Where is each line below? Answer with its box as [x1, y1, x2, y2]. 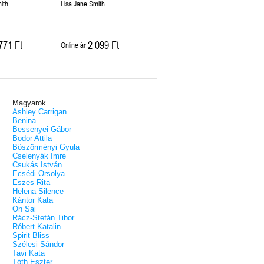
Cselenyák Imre [12, 151, 66, 161]
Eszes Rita [12, 178, 50, 187]
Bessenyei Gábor [12, 125, 71, 134]
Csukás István [12, 160, 62, 170]
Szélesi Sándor [12, 240, 64, 249]
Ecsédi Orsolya [12, 169, 65, 179]
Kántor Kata [12, 196, 53, 205]
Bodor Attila [12, 134, 52, 143]
